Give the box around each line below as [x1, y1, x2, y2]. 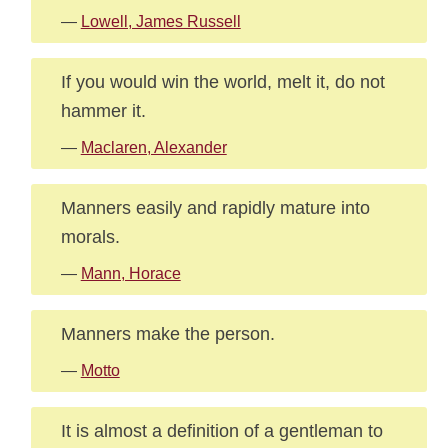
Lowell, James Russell [80, 13, 241, 30]
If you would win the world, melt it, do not [60, 71, 385, 92]
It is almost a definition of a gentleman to [60, 420, 383, 441]
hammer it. [60, 100, 146, 121]
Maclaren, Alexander [80, 139, 227, 156]
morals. [60, 226, 120, 247]
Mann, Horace [80, 265, 181, 282]
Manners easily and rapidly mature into [60, 197, 370, 218]
